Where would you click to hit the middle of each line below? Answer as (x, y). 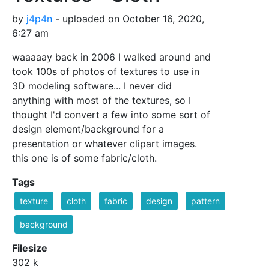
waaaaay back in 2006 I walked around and (111, 57)
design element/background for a (88, 129)
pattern (205, 201)
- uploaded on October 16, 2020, (128, 19)
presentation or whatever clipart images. (104, 144)
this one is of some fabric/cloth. (84, 158)
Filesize (30, 248)
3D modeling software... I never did (92, 86)
